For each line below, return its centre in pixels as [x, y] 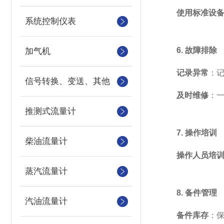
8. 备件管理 [197, 193]
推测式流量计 [50, 111]
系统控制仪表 [50, 21]
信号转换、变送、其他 [67, 81]
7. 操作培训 [197, 133]
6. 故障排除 [197, 50]
